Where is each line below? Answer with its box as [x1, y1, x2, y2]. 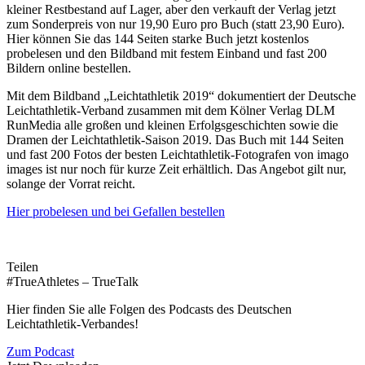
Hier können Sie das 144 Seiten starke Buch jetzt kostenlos [7, 31, 309, 46]
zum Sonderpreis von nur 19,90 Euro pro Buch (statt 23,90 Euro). [7, 16, 345, 31]
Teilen [7, 259, 38, 274]
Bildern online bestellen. [7, 60, 131, 75]
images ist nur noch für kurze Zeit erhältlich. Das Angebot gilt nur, [7, 161, 346, 176]
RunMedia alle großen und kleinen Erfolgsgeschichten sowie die [7, 117, 338, 132]
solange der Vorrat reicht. [7, 176, 135, 191]
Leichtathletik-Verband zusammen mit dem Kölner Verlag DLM [7, 103, 335, 117]
